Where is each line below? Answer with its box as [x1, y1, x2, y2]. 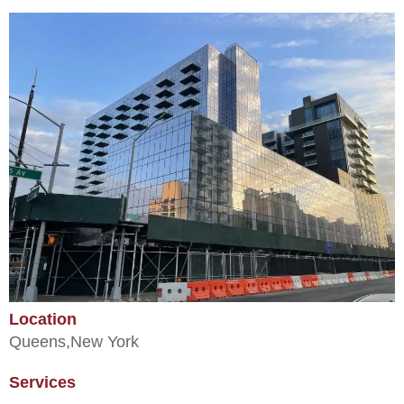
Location [9, 309, 77, 329]
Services [9, 372, 76, 392]
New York [70, 332, 139, 352]
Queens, [9, 332, 70, 352]
